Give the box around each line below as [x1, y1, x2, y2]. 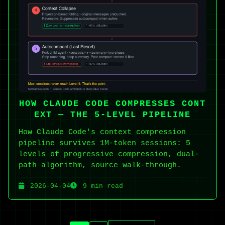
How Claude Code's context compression [19, 128, 186, 137]
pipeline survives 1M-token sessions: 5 [19, 139, 190, 148]
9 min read [79, 182, 123, 190]
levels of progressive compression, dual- [19, 150, 199, 159]
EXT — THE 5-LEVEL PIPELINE [34, 110, 191, 120]
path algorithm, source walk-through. [19, 161, 181, 170]
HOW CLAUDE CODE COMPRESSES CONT [19, 99, 206, 109]
